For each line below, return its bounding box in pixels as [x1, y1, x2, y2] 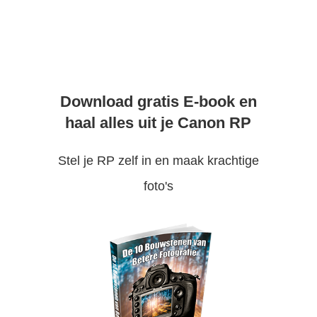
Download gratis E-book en [59, 92, 257, 110]
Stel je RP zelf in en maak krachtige [57, 153, 259, 168]
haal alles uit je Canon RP [65, 113, 252, 132]
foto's [143, 178, 173, 193]
